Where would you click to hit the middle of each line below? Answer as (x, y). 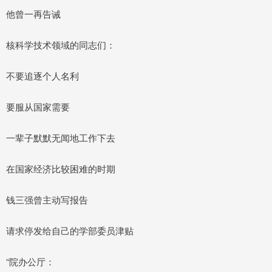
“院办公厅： (30, 261)
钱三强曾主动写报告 (47, 199)
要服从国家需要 (38, 106)
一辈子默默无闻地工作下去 (61, 137)
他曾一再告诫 (33, 13)
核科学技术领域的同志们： (61, 44)
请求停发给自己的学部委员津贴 (70, 230)
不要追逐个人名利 (42, 75)
